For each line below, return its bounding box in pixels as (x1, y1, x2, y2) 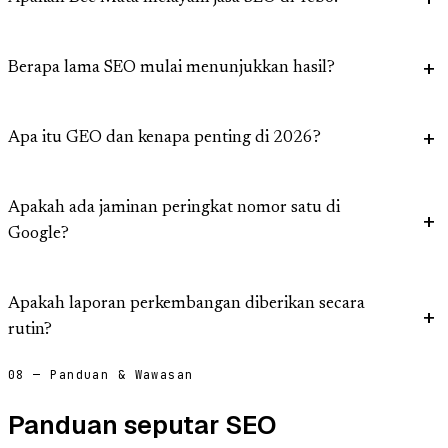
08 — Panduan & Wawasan (8, 367, 194, 384)
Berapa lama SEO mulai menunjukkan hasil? (8, 60, 335, 78)
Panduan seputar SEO (8, 407, 276, 442)
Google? (8, 226, 69, 244)
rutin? (8, 322, 52, 340)
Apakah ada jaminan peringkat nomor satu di (8, 200, 340, 218)
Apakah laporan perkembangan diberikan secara (8, 296, 365, 314)
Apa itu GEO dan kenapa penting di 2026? (8, 130, 321, 148)
